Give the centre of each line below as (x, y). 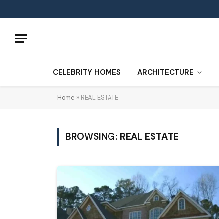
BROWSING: (93, 137)
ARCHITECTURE (165, 72)
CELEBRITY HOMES (87, 72)
